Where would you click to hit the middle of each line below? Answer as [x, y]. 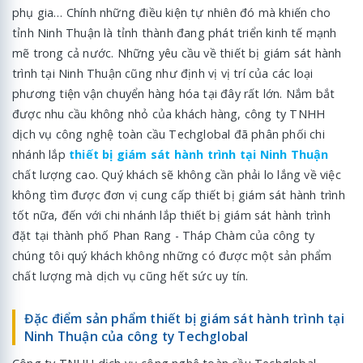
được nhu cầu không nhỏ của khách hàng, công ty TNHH [169, 113]
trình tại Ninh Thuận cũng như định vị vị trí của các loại [163, 73]
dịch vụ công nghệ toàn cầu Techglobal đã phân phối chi [169, 134]
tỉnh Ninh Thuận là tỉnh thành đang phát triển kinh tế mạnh [175, 32]
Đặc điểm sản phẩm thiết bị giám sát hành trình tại [184, 318]
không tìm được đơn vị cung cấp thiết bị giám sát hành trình [179, 194]
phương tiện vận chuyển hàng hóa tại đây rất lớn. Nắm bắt [174, 93]
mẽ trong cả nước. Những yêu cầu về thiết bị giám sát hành [177, 53]
